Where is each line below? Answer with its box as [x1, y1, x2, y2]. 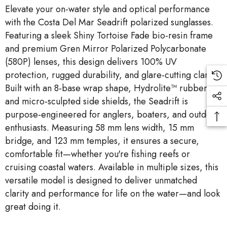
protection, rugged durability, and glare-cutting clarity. [5, 68, 219, 82]
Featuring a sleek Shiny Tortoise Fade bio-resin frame [5, 28, 213, 42]
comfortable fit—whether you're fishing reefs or [5, 147, 190, 161]
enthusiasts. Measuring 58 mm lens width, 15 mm [5, 121, 194, 134]
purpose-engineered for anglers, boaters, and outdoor [5, 107, 220, 121]
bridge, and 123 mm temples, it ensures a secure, [5, 134, 199, 147]
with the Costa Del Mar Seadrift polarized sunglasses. [5, 15, 213, 29]
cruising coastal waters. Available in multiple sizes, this [5, 160, 218, 174]
